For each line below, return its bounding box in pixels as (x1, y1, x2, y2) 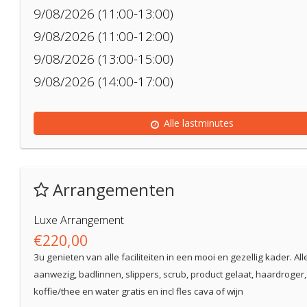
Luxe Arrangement (34, 212, 124, 228)
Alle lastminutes (163, 116, 234, 130)
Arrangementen (49, 178, 175, 201)
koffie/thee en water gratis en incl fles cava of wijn (34, 285, 243, 298)
